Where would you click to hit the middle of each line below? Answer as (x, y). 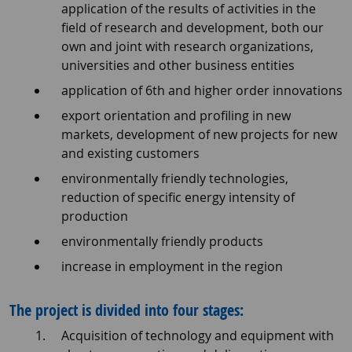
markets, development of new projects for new (199, 135)
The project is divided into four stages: (126, 310)
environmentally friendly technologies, (174, 179)
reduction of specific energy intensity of (178, 198)
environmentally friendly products (162, 242)
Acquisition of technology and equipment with (197, 336)
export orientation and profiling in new (176, 116)
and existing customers (130, 154)
